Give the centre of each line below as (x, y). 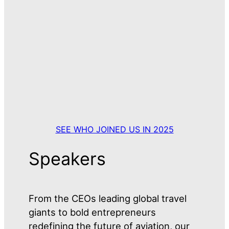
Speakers (67, 158)
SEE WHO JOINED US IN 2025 (114, 130)
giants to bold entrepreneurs (93, 212)
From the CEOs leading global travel (108, 198)
